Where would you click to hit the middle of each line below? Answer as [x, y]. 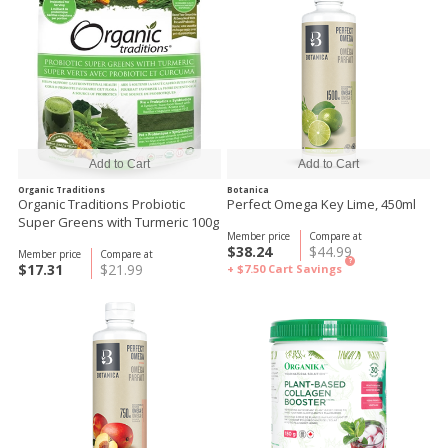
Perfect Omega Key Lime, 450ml [321, 204]
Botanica [248, 189]
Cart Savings [305, 268]
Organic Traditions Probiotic [101, 204]
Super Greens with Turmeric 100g [118, 222]
